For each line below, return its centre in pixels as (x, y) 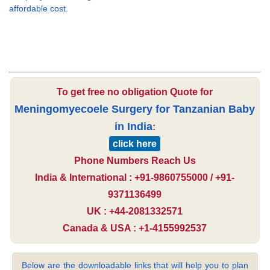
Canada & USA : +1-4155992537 (135, 228)
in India (133, 127)
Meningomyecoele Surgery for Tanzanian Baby (135, 109)
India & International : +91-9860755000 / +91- (135, 178)
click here (135, 144)
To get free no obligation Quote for (135, 92)
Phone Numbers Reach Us (135, 161)
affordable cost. (39, 9)
